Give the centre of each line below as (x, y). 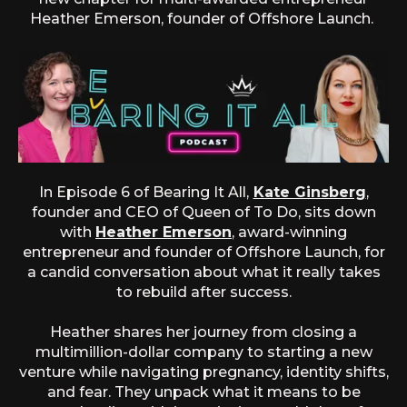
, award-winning (289, 232)
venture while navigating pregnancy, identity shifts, (203, 372)
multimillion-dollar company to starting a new (203, 352)
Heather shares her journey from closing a (203, 332)
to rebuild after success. (203, 292)
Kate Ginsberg (309, 192)
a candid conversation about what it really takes (203, 272)
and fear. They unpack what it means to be (203, 392)
